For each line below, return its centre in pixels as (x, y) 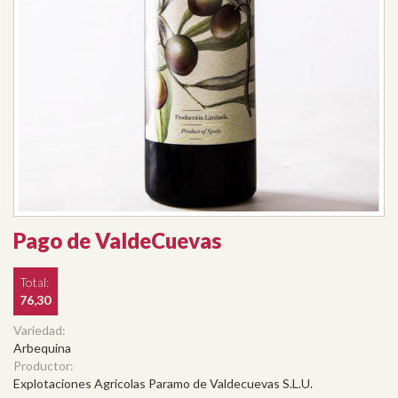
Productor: (45, 365)
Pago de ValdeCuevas (117, 240)
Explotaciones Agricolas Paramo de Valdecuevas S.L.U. (163, 383)
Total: (36, 282)
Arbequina (42, 347)
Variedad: (41, 330)
